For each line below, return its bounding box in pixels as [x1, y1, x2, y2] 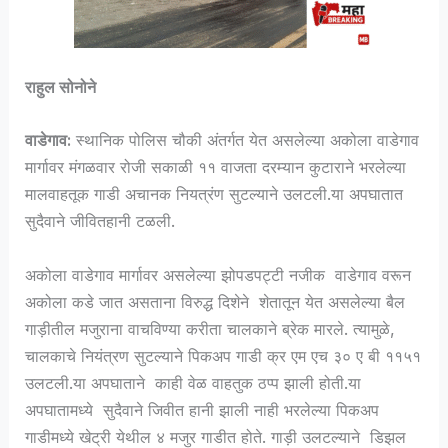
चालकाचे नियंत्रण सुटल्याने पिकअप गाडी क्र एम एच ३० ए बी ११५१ [25, 345, 422, 366]
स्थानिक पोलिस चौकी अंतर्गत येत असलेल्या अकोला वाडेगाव [71, 130, 420, 151]
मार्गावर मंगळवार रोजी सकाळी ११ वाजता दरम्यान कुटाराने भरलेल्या [25, 157, 407, 178]
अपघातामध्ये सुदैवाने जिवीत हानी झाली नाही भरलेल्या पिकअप [25, 399, 380, 420]
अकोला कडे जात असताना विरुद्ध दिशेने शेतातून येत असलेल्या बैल [25, 291, 406, 312]
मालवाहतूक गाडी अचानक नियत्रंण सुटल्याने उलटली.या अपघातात [25, 184, 404, 205]
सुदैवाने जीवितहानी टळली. [25, 211, 176, 232]
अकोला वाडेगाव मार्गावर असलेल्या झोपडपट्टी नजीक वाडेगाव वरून [25, 264, 412, 285]
